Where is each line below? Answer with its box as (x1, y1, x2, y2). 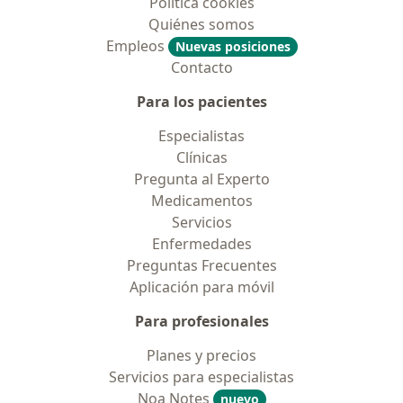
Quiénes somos (148, 14, 255, 34)
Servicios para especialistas (109, 367, 294, 387)
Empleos (105, 36, 168, 56)
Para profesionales (134, 311, 269, 331)
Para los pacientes (136, 92, 267, 112)
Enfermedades (151, 234, 252, 254)
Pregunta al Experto (133, 169, 270, 189)
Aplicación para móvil (129, 277, 274, 297)
